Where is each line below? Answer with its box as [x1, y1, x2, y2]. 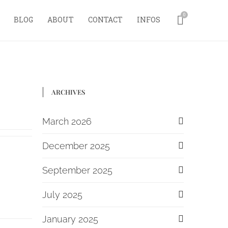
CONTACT [88, 15, 123, 24]
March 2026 [42, 116, 92, 127]
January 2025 [42, 214, 99, 224]
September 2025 [42, 165, 113, 176]
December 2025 [42, 140, 110, 151]
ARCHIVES [51, 88, 85, 96]
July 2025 [42, 189, 83, 200]
